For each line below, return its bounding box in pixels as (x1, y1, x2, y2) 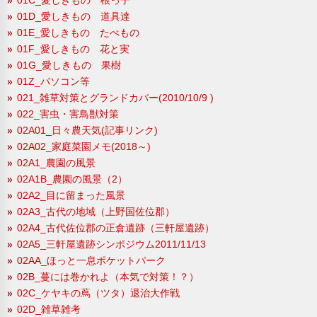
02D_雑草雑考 (17, 303, 81, 315)
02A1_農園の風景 (17, 156, 96, 168)
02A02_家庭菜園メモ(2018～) (17, 140, 151, 152)
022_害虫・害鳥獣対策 (17, 108, 119, 120)
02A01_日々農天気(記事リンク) (17, 124, 158, 136)
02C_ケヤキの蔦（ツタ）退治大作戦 (17, 287, 180, 299)
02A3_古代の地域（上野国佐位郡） (17, 205, 175, 217)
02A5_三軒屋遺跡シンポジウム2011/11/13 (17, 238, 206, 250)
